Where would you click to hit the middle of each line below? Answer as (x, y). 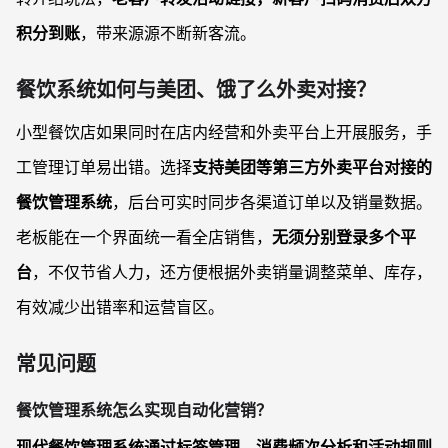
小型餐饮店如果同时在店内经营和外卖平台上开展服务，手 (224, 132)
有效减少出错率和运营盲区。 (120, 307)
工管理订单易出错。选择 (104, 167)
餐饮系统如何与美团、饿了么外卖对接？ (196, 90)
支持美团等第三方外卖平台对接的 (312, 167)
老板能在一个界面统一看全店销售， (144, 237)
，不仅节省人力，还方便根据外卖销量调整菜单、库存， (232, 272)
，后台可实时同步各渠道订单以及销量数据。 (272, 202)
